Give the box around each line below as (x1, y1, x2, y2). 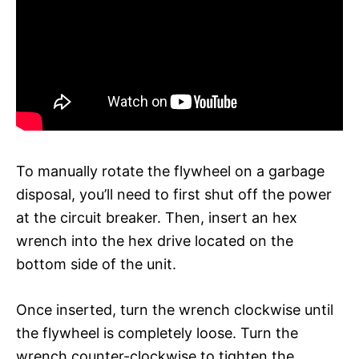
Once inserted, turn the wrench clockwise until (16, 301, 333, 318)
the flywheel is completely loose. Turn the (16, 324, 298, 341)
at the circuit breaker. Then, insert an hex (16, 208, 297, 226)
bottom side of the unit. (16, 255, 176, 272)
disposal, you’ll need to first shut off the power (16, 185, 332, 203)
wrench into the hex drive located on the (16, 232, 293, 249)
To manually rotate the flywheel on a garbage (16, 162, 325, 179)
